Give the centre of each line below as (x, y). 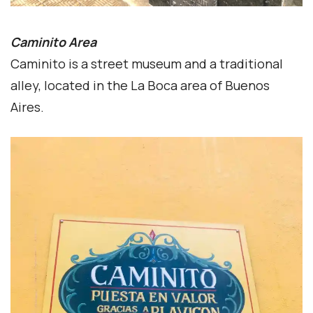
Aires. (27, 107)
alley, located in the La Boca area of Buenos (140, 85)
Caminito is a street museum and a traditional (147, 63)
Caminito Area (53, 42)
